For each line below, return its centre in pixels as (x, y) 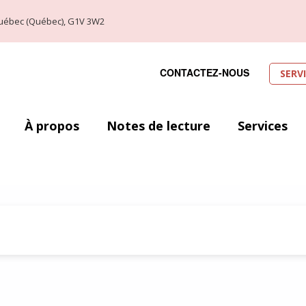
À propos (52, 126)
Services (263, 126)
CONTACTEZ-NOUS (205, 72)
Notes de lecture (158, 126)
